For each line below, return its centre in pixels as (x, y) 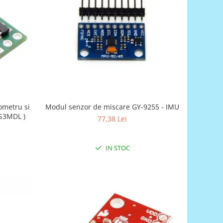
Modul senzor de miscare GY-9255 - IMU (112, 107)
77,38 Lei (112, 118)
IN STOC (117, 148)
